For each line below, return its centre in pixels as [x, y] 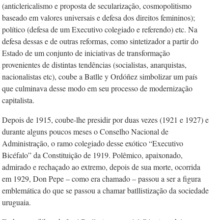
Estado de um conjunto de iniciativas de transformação [86, 53]
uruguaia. [16, 202]
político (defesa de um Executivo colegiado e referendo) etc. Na [100, 29]
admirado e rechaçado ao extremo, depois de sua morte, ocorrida [101, 167]
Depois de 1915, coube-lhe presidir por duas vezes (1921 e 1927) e [105, 120]
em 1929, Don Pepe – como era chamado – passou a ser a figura [101, 179]
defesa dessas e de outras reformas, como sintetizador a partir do [100, 41]
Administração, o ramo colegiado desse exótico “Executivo [93, 143]
